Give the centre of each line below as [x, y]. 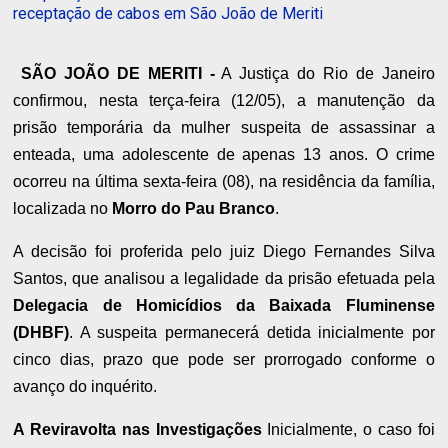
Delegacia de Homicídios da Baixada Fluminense [224, 305]
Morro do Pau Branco [194, 208]
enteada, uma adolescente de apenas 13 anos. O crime [224, 154]
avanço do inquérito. [85, 386]
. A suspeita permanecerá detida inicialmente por [252, 332]
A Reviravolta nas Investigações [137, 429]
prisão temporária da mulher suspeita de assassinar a [224, 127]
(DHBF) [41, 332]
